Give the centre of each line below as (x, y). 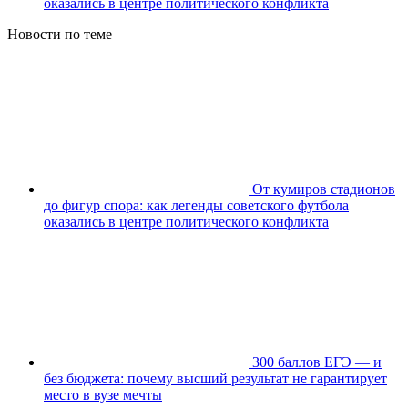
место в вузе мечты (103, 394)
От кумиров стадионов (324, 189)
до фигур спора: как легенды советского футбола (196, 205)
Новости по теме (60, 34)
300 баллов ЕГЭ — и (317, 362)
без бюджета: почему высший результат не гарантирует (215, 378)
